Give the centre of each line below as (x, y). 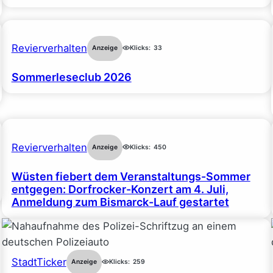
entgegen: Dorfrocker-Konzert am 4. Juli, (120, 189)
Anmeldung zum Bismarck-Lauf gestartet (120, 202)
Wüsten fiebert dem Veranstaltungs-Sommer (131, 176)
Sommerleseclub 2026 (71, 77)
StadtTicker (39, 262)
